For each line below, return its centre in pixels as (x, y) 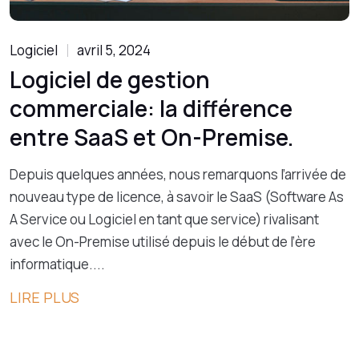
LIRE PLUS (44, 297)
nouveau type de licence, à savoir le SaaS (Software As (177, 197)
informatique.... (57, 264)
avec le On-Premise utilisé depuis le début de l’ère (163, 242)
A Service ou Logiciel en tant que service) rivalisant (164, 219)
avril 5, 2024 (114, 50)
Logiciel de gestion (110, 79)
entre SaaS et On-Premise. (152, 137)
